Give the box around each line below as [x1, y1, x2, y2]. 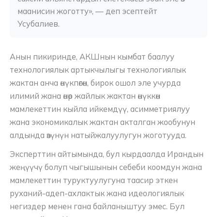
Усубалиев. [17, 18, 60, 29]
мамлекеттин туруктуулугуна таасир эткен [10, 175, 178, 185]
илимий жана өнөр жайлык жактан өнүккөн [10, 91, 160, 101]
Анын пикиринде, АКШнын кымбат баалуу [10, 52, 174, 62]
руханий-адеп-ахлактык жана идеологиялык [10, 188, 184, 198]
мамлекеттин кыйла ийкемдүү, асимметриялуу [10, 104, 190, 114]
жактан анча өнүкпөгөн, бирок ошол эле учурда [10, 78, 181, 88]
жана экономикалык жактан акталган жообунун [10, 117, 195, 127]
